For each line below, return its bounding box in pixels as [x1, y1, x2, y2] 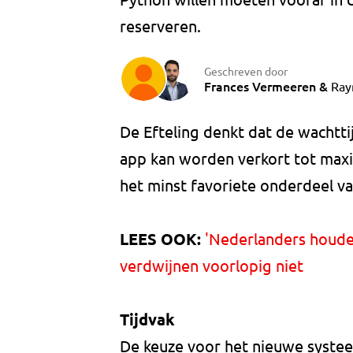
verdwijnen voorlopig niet [120, 255, 303, 276]
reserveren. [120, 16, 201, 36]
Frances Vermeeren [204, 76, 316, 95]
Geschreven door [204, 63, 288, 78]
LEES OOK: [120, 229, 201, 250]
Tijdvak [120, 309, 175, 330]
